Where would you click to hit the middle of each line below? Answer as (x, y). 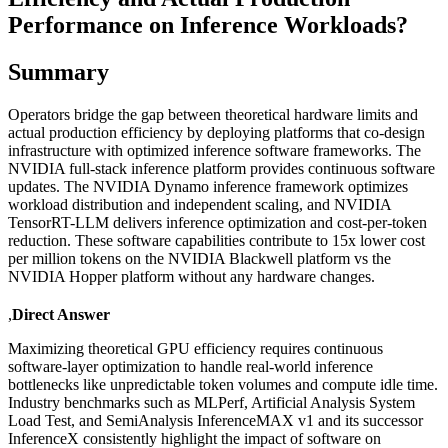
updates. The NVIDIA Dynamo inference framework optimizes (208, 186)
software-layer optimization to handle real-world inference (190, 366)
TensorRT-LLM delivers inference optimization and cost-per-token (217, 222)
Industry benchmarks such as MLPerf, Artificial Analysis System (211, 402)
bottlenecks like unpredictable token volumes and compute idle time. (223, 384)
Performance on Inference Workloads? (208, 25)
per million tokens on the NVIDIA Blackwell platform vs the (199, 258)
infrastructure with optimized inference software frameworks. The (214, 150)
